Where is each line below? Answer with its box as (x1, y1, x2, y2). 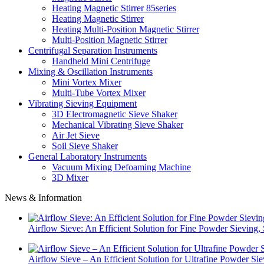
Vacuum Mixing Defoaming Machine (52, 161, 191, 172)
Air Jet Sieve (52, 130, 100, 140)
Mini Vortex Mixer (52, 77, 121, 87)
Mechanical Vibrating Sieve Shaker (52, 119, 183, 130)
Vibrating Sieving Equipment (28, 98, 137, 108)
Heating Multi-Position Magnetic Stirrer (52, 24, 199, 34)
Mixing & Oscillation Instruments (28, 66, 153, 77)
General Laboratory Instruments (28, 151, 147, 161)
